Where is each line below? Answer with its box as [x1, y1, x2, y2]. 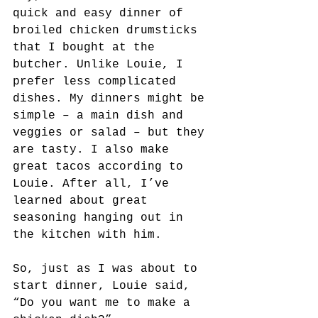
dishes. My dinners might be [13, 92, 212, 105]
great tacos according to [13, 160, 190, 173]
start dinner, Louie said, [13, 280, 197, 292]
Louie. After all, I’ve [13, 177, 176, 190]
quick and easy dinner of [13, 7, 190, 20]
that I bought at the [13, 41, 162, 54]
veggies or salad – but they [13, 126, 212, 139]
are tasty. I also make [13, 143, 176, 156]
